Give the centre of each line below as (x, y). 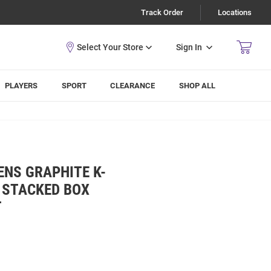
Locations (235, 12)
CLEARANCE (133, 86)
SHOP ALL (198, 86)
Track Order (162, 12)
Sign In (189, 47)
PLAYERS (21, 86)
